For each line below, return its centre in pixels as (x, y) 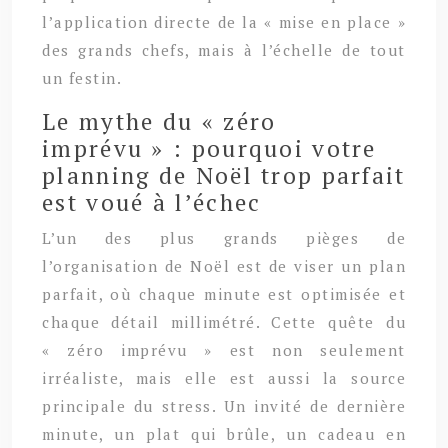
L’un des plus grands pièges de (224, 237)
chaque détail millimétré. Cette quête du (224, 321)
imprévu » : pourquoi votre (209, 148)
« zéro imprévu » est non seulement (224, 349)
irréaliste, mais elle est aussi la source (224, 377)
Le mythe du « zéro (159, 121)
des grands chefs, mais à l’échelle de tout (224, 49)
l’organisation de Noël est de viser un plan (224, 265)
